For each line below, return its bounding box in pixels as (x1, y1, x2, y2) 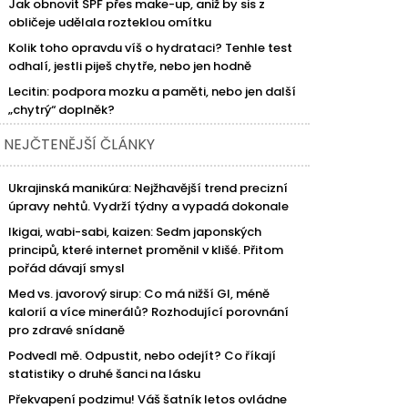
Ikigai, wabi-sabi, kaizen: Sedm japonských (8, 222, 262, 240)
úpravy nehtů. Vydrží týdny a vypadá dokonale (8, 197, 290, 215)
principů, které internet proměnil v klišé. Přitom (8, 240, 284, 259)
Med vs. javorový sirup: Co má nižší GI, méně (8, 284, 270, 302)
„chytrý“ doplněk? (8, 100, 116, 118)
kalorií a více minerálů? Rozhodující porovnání (8, 302, 290, 321)
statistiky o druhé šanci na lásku (8, 364, 201, 382)
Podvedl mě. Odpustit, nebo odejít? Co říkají (8, 346, 277, 364)
